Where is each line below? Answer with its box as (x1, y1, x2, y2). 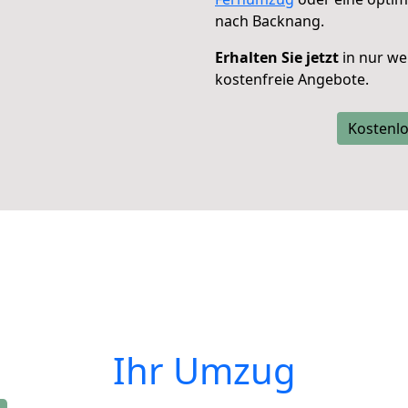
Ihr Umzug (112, 345, 296, 395)
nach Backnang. (215, 11, 324, 31)
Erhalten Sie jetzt (215, 47, 339, 67)
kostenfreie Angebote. (215, 69, 369, 89)
